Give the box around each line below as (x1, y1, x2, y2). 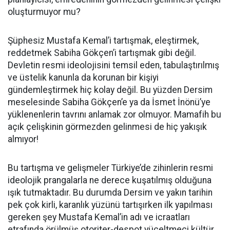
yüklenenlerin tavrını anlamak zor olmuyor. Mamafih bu (8, 109, 221, 120)
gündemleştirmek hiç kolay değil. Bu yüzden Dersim (8, 85, 213, 95)
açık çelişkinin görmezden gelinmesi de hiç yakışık (8, 122, 207, 132)
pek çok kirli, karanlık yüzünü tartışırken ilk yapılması (8, 200, 213, 210)
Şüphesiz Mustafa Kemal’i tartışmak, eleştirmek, (8, 35, 199, 46)
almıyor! (8, 134, 39, 144)
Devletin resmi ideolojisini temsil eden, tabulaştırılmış (8, 60, 219, 70)
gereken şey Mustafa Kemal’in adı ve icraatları (8, 212, 190, 222)
